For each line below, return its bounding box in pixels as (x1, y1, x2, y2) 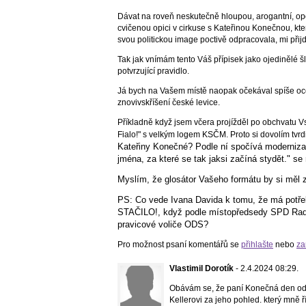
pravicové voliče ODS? (117, 219, 208, 229)
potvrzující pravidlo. (117, 66, 189, 76)
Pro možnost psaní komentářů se (117, 239, 241, 249)
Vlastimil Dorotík (169, 263, 234, 273)
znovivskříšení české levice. (117, 97, 222, 107)
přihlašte (241, 239, 273, 249)
